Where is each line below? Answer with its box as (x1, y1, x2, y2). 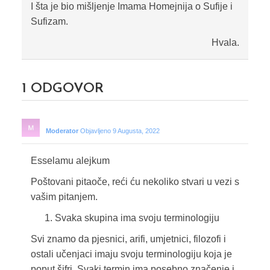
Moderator (45, 127, 78, 135)
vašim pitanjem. (30, 192, 98, 202)
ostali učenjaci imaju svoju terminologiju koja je (30, 249, 232, 260)
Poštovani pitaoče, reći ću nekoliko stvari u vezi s (30, 177, 239, 187)
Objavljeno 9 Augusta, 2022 (80, 127, 160, 135)
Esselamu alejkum (30, 155, 110, 166)
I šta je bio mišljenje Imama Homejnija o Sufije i (30, 1, 233, 12)
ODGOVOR (26, 82, 104, 96)
